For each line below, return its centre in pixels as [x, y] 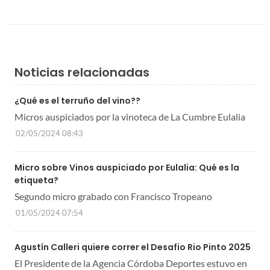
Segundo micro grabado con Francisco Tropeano [113, 196]
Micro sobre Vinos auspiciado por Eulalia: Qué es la [127, 167]
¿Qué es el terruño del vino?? [77, 100]
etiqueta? [36, 180]
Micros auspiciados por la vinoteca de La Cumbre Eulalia [130, 116]
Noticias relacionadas [82, 72]
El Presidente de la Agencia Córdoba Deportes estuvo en [131, 263]
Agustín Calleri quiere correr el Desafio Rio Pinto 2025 [133, 247]
